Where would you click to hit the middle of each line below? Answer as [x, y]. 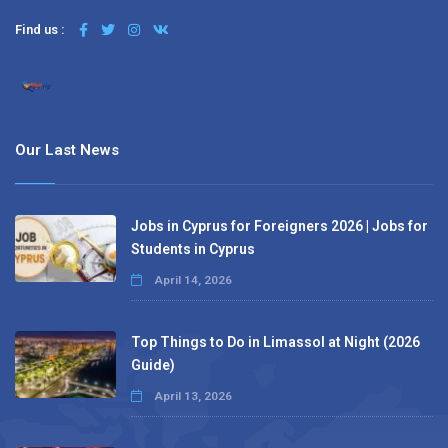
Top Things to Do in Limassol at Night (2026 [275, 342]
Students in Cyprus [192, 249]
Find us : [39, 30]
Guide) [152, 365]
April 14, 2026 [191, 280]
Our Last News [67, 150]
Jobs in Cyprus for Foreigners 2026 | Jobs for [279, 226]
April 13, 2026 [191, 396]
